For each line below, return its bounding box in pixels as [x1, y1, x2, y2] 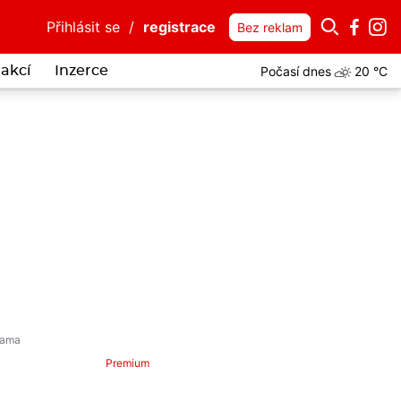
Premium [106, 356, 150, 370]
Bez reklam [237, 20, 303, 35]
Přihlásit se [47, 18, 120, 36]
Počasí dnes [260, 63, 331, 79]
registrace [143, 18, 216, 36]
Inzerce [54, 64, 108, 78]
